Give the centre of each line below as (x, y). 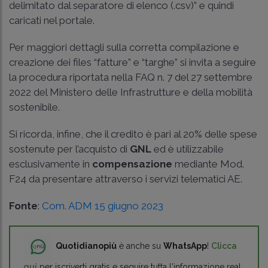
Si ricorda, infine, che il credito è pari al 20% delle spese (133, 134)
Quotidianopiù (86, 246)
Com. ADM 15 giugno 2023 (103, 206)
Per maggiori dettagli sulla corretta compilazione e (124, 48)
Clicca (224, 246)
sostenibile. (34, 107)
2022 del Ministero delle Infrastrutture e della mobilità (131, 92)
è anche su (140, 246)
